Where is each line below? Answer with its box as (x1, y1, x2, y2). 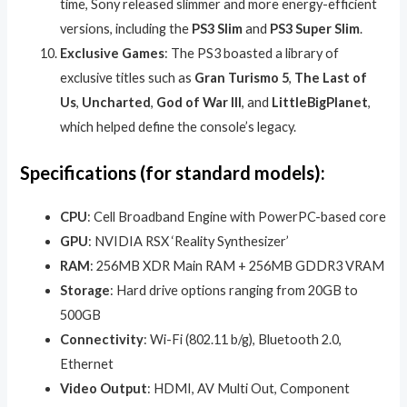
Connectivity (60, 332, 144, 348)
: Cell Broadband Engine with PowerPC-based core (87, 209, 387, 225)
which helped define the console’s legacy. (60, 119, 297, 135)
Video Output (60, 381, 148, 397)
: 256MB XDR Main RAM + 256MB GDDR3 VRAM (90, 258, 385, 274)
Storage (60, 283, 111, 299)
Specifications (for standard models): (20, 162, 326, 184)
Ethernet (60, 356, 114, 372)
